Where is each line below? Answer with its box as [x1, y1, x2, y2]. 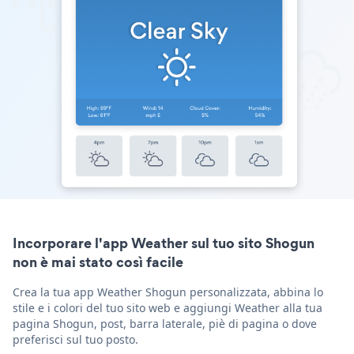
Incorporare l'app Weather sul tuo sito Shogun [13, 232, 314, 253]
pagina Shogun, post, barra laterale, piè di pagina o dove [13, 315, 317, 331]
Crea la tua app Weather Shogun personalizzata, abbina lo [13, 284, 323, 299]
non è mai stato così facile [13, 251, 183, 272]
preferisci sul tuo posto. [13, 331, 138, 347]
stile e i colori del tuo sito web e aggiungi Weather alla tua [13, 299, 322, 315]
